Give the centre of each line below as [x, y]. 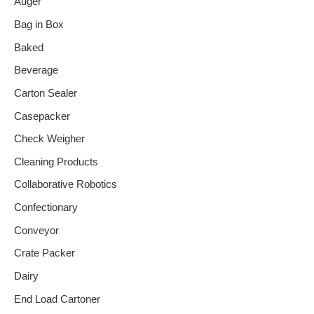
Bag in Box [39, 24]
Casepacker [42, 116]
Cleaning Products [56, 162]
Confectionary [46, 208]
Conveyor [36, 230]
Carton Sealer [46, 93]
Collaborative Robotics [66, 185]
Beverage [36, 70]
